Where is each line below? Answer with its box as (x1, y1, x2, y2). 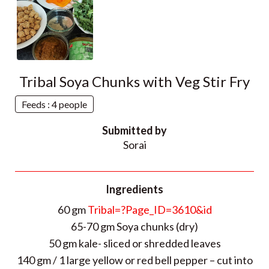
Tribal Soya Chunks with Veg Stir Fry (19, 73, 250, 90)
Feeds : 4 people (22, 98, 87, 110)
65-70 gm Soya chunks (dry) (71, 220, 198, 233)
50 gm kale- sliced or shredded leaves (48, 237, 221, 250)
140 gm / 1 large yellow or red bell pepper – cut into (16, 253, 253, 267)
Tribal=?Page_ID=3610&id (87, 203, 212, 216)
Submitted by (102, 124, 167, 137)
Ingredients (106, 183, 163, 196)
